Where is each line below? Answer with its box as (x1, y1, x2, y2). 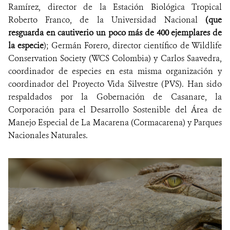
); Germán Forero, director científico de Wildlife (44, 40, 222, 51)
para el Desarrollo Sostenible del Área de (59, 104, 222, 115)
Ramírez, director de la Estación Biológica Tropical (8, 1, 222, 12)
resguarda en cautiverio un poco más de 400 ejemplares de (8, 27, 222, 38)
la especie (8, 40, 44, 51)
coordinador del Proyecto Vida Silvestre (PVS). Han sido (8, 78, 222, 89)
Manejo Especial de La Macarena (8, 117, 129, 128)
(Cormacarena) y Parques (128, 117, 222, 128)
